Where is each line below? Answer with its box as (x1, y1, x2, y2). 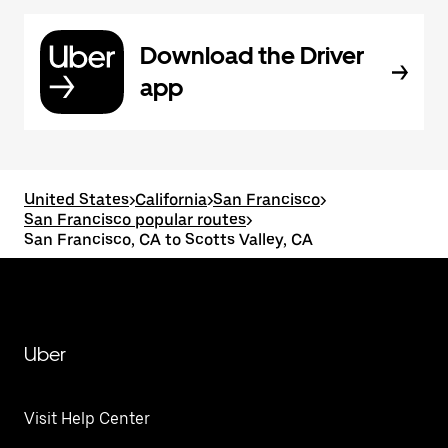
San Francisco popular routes (24, 210, 246, 229)
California (135, 190, 207, 209)
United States (24, 190, 129, 209)
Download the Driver (140, 41, 364, 70)
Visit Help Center (24, 409, 150, 428)
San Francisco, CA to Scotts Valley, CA (24, 230, 313, 249)
